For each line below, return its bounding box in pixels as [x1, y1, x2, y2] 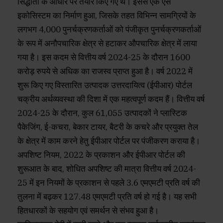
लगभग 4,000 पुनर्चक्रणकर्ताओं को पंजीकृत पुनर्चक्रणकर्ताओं [17, 24, 201, 35]
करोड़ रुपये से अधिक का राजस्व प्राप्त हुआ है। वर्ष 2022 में [17, 66, 193, 77]
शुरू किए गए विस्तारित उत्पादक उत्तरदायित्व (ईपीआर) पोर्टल [17, 80, 192, 91]
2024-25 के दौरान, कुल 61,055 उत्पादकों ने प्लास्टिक [17, 108, 187, 119]
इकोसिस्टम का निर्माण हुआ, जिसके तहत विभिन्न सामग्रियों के [17, 10, 196, 21]
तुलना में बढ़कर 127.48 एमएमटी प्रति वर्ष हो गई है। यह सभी [17, 191, 197, 203]
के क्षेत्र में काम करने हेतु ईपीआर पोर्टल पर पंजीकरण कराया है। [17, 135, 200, 147]
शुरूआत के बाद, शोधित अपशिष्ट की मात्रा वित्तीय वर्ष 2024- [17, 163, 196, 175]
